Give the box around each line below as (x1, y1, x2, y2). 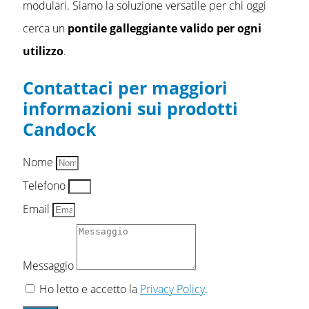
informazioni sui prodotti (23, 97, 238, 120)
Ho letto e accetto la (39, 281, 140, 297)
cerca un (23, 21, 68, 37)
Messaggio (23, 257, 77, 273)
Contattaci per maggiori (23, 76, 228, 99)
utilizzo (23, 43, 63, 59)
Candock (23, 117, 97, 141)
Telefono (23, 177, 68, 193)
